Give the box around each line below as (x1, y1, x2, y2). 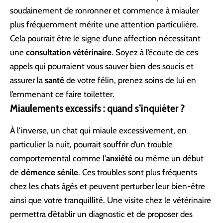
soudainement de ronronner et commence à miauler (10, 5, 199, 16)
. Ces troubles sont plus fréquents (78, 167, 197, 178)
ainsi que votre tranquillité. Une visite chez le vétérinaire (10, 195, 211, 206)
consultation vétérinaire (26, 47, 111, 58)
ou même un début (132, 153, 204, 164)
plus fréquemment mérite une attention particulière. (10, 19, 199, 30)
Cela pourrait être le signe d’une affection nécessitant (10, 33, 201, 44)
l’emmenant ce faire (10, 89, 84, 100)
